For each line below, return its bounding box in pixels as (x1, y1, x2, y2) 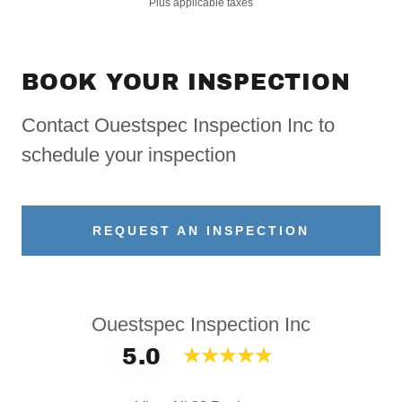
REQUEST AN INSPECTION (92, 223, 310, 238)
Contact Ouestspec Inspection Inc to (22, 114, 335, 136)
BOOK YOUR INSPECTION (22, 70, 351, 94)
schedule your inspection (22, 144, 236, 166)
